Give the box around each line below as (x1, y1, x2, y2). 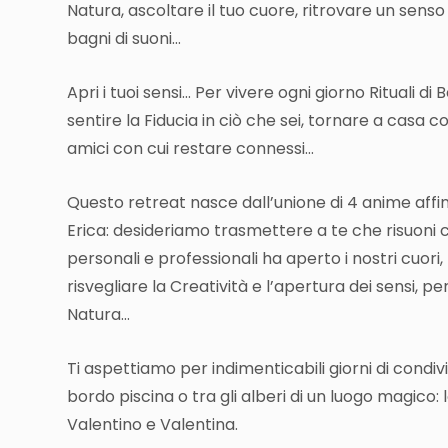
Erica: (67, 219, 109, 243)
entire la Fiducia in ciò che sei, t (75, 109, 315, 133)
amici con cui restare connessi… (67, 137, 314, 161)
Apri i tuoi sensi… (67, 81, 195, 105)
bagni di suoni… (67, 27, 181, 51)
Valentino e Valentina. (67, 413, 238, 437)
